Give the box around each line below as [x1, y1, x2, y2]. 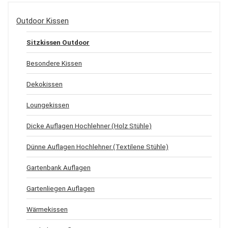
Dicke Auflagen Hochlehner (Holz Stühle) [26, 121, 152, 130]
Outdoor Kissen [16, 16, 69, 25]
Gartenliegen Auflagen [26, 184, 95, 192]
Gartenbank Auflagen [26, 163, 91, 172]
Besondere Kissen [26, 59, 82, 67]
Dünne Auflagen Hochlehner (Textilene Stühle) [26, 142, 168, 151]
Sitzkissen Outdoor [26, 38, 90, 46]
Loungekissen [26, 100, 69, 109]
